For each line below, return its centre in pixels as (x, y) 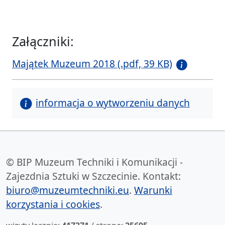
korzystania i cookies (53, 204)
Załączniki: (43, 41)
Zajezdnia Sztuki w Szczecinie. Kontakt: (93, 176)
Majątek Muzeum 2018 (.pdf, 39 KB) (92, 64)
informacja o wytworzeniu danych (113, 102)
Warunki (153, 190)
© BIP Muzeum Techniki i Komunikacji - (94, 162)
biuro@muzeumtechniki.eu (68, 190)
